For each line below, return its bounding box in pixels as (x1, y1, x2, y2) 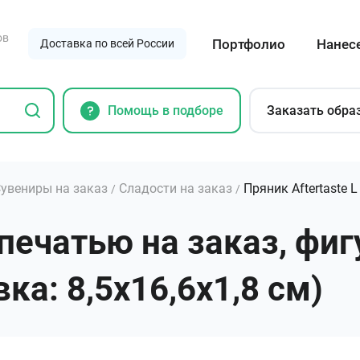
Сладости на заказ (119, 181, 232, 196)
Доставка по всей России (40, 37, 175, 50)
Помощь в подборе (108, 102, 223, 118)
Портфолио (212, 35, 286, 52)
